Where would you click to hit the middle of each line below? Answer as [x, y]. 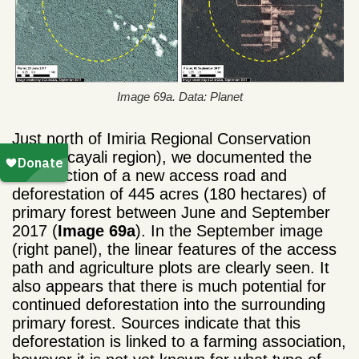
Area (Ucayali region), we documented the [162, 157]
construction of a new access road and [149, 176]
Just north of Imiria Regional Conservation [161, 139]
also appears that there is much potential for [169, 286]
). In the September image [229, 231]
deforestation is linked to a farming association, [179, 342]
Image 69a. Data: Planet [179, 97]
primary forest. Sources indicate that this [156, 323]
